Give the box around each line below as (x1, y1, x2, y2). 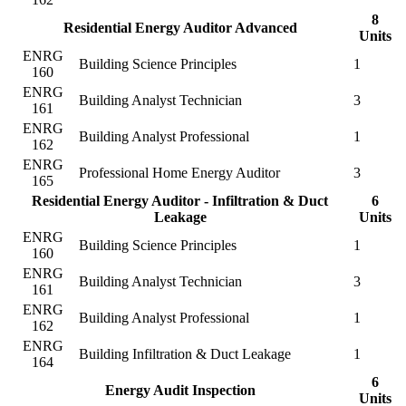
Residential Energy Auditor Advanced (63, 19, 297, 35)
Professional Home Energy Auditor (79, 164, 280, 180)
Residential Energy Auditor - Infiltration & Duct (32, 192, 328, 208)
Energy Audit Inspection (104, 382, 256, 398)
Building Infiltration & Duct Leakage (79, 345, 291, 362)
